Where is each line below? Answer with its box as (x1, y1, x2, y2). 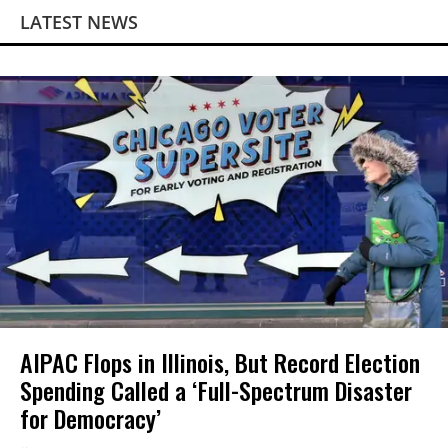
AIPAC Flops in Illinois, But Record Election (20, 344, 420, 381)
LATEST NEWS (20, 10, 138, 35)
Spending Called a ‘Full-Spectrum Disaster (20, 372, 412, 409)
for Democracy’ (20, 400, 161, 437)
